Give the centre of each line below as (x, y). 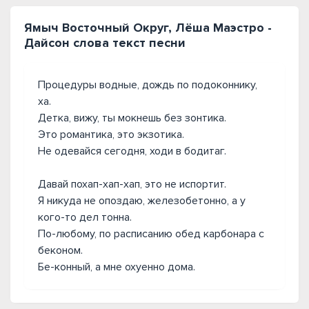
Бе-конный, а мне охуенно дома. (117, 267)
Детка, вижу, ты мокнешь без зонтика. (132, 118)
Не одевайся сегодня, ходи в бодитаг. (132, 151)
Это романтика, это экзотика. (111, 134)
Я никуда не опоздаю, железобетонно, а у (142, 201)
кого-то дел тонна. (85, 217)
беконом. (60, 250)
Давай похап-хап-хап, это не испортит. (132, 184)
